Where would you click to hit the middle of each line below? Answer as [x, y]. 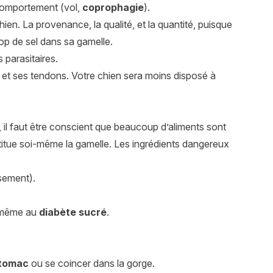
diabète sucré [73, 212]
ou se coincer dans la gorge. [92, 264]
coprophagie [113, 8]
